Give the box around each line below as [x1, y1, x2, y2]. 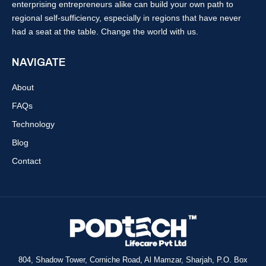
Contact [12, 156, 41, 166]
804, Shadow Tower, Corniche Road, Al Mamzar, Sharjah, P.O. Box [18, 255, 248, 264]
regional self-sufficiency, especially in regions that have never [12, 12, 241, 23]
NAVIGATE [12, 56, 66, 68]
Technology [12, 119, 55, 129]
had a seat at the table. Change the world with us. [12, 26, 198, 36]
